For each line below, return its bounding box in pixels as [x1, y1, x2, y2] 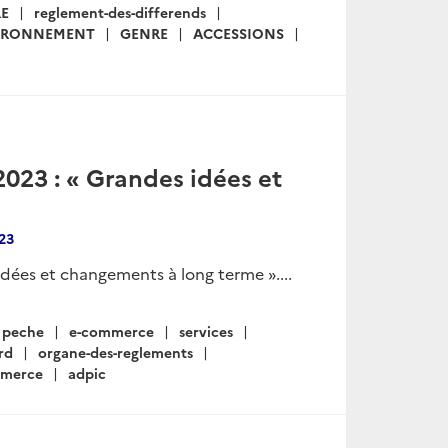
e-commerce [69, 321, 154, 342]
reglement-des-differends [34, 2, 206, 23]
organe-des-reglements [38, 342, 193, 363]
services [179, 321, 233, 342]
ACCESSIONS [193, 23, 284, 44]
